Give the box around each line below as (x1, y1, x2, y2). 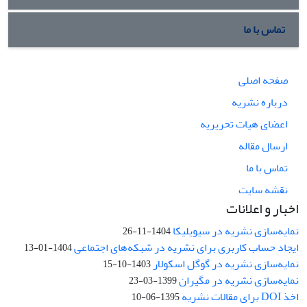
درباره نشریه (232, 91, 288, 112)
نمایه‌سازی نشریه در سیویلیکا (173, 220, 299, 241)
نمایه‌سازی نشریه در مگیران (179, 269, 299, 291)
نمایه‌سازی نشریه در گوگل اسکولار (153, 253, 299, 274)
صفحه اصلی (238, 69, 288, 90)
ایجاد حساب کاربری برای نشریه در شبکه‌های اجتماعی (74, 236, 299, 258)
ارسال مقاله (238, 135, 288, 156)
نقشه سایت (238, 179, 288, 200)
